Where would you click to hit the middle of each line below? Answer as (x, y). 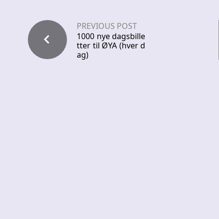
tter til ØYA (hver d (111, 46)
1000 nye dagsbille (111, 36)
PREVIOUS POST (107, 26)
